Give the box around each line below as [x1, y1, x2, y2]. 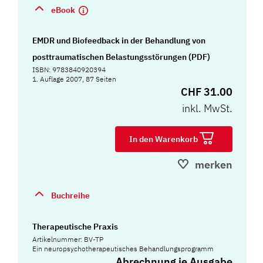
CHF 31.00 [181, 85, 232, 99]
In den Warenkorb [129, 133, 200, 144]
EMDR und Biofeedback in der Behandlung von [32, 35, 206, 46]
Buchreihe [51, 190, 90, 201]
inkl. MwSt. [182, 101, 232, 115]
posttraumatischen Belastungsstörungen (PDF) [32, 51, 211, 62]
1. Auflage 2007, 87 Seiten [32, 74, 117, 83]
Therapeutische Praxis [32, 221, 119, 232]
